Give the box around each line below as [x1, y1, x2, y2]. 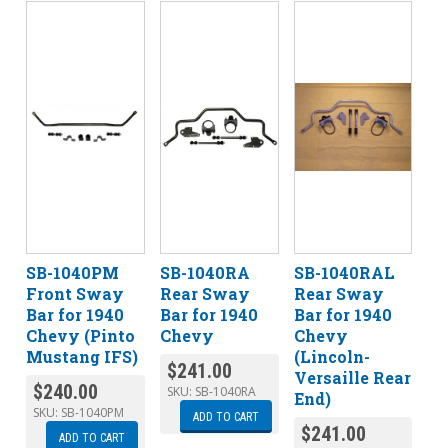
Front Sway [26, 282, 125, 304]
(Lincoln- [293, 345, 370, 367]
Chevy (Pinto [26, 324, 136, 346]
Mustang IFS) [26, 345, 139, 367]
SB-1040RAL [293, 261, 395, 283]
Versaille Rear [293, 366, 411, 388]
